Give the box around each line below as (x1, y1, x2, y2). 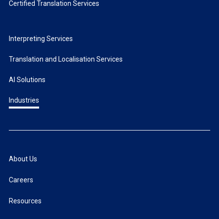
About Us (8, 155, 37, 163)
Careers (8, 176, 33, 184)
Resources (8, 197, 42, 205)
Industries (8, 96, 39, 105)
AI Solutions (8, 76, 45, 84)
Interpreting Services (8, 35, 73, 43)
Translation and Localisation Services (8, 55, 123, 64)
